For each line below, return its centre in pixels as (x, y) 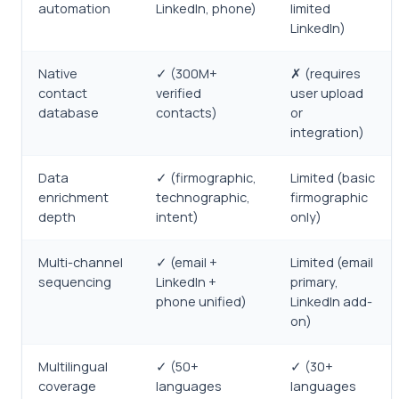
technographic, (203, 197)
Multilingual (73, 366)
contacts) (187, 113)
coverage (67, 386)
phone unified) (201, 301)
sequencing (75, 282)
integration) (327, 132)
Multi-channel (81, 262)
